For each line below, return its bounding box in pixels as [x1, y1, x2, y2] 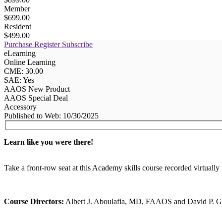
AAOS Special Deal [4, 93, 68, 102]
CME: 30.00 [4, 66, 43, 75]
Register [34, 40, 60, 49]
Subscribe [62, 40, 93, 49]
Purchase [4, 40, 32, 49]
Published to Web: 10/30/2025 [4, 111, 99, 120]
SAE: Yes [4, 75, 34, 84]
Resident [4, 22, 31, 31]
